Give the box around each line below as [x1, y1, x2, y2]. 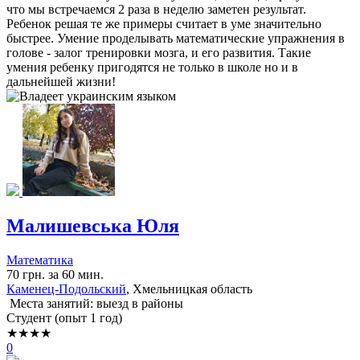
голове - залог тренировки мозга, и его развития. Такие [6, 45, 311, 59]
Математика [6, 252, 73, 267]
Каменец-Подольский [6, 281, 126, 296]
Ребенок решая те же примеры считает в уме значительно [6, 16, 321, 31]
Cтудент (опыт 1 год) [6, 310, 122, 325]
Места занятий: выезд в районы [6, 296, 183, 310]
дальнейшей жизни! [6, 74, 116, 88]
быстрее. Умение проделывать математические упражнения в [6, 31, 345, 45]
